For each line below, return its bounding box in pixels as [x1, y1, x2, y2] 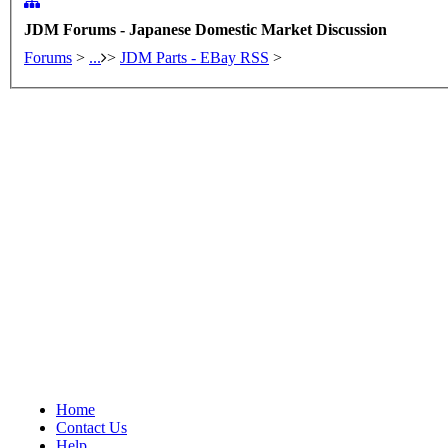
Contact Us [56, 418, 127, 436]
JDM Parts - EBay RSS [120, 48, 269, 66]
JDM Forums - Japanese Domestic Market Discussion [24, 20, 387, 38]
